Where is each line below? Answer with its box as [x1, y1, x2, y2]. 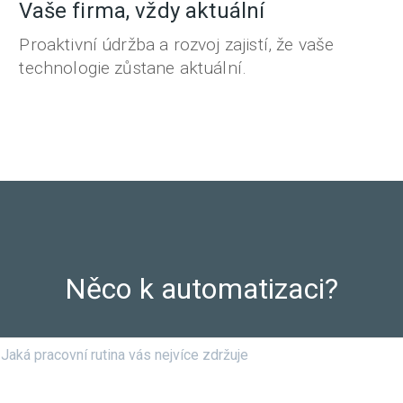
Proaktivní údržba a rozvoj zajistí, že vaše [19, 34, 335, 55]
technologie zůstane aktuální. [19, 58, 247, 78]
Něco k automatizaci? [64, 271, 339, 306]
